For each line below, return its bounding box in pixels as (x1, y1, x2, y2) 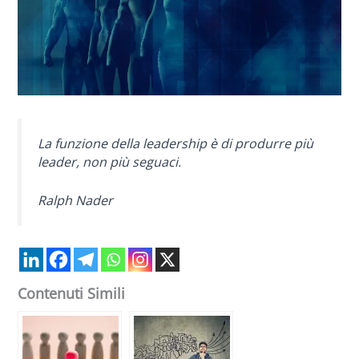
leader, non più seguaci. (38, 152, 182, 171)
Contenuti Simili (18, 284, 126, 304)
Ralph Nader (38, 192, 114, 210)
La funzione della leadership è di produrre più (38, 134, 314, 152)
